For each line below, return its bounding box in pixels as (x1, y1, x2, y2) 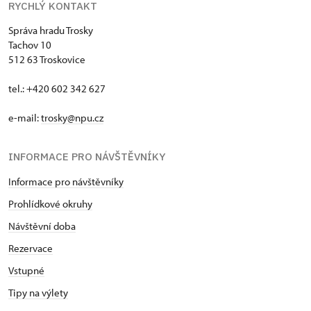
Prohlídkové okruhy (8, 196, 92, 210)
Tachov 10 (8, 37, 53, 51)
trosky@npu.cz (41, 110, 103, 124)
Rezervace (8, 241, 53, 255)
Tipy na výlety (8, 285, 68, 299)
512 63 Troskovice (8, 52, 85, 66)
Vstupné (8, 263, 44, 277)
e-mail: (8, 110, 41, 124)
